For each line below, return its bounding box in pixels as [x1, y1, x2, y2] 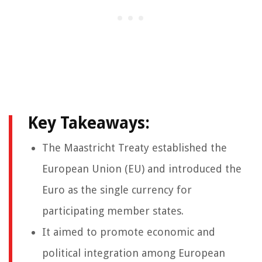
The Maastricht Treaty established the [42, 141, 227, 154]
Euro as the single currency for [42, 183, 192, 196]
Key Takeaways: [27, 113, 150, 133]
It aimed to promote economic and [42, 225, 215, 238]
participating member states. [42, 204, 184, 217]
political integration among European [42, 246, 225, 259]
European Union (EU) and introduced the [42, 162, 242, 175]
